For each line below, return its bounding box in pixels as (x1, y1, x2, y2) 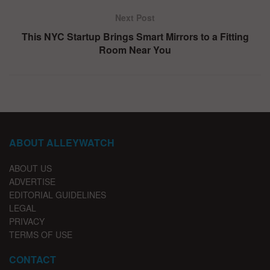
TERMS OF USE (9, 228, 72, 240)
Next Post (115, 11, 155, 24)
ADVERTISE (9, 175, 55, 187)
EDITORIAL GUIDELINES (9, 188, 106, 201)
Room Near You (99, 42, 171, 57)
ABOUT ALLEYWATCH (9, 135, 115, 149)
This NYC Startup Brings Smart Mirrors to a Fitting (21, 29, 249, 43)
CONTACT (9, 252, 56, 266)
